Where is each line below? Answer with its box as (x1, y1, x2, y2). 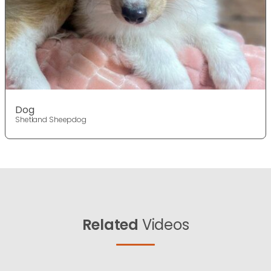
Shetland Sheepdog (15, 114, 87, 125)
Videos (139, 215, 189, 235)
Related (82, 215, 139, 235)
